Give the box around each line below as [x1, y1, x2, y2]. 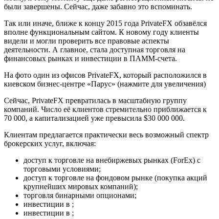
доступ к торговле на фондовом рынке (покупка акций [23, 174, 207, 182]
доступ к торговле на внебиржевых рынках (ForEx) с [23, 156, 200, 165]
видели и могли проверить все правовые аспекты [4, 37, 169, 45]
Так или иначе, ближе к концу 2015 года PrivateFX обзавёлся [4, 19, 207, 28]
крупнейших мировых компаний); [23, 182, 138, 191]
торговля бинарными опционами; [23, 191, 136, 200]
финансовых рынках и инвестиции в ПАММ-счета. [4, 54, 177, 63]
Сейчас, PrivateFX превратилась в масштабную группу [4, 96, 187, 105]
